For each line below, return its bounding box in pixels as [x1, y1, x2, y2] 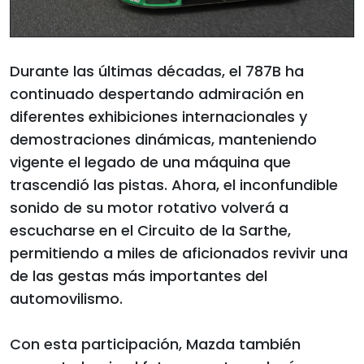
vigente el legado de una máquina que [10, 151, 291, 172]
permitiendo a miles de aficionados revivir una [10, 242, 348, 263]
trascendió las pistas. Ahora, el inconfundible [10, 174, 338, 195]
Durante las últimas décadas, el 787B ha [10, 60, 304, 81]
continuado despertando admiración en [10, 83, 304, 104]
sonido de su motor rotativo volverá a [10, 197, 288, 218]
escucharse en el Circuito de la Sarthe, [10, 219, 291, 240]
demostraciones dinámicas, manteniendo [10, 128, 317, 149]
